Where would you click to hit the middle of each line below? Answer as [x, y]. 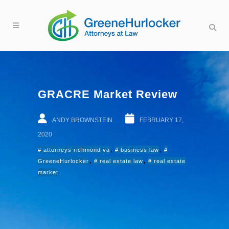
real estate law [121, 161]
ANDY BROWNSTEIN [82, 120]
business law [140, 150]
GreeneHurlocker [63, 161]
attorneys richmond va [77, 150]
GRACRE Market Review [108, 94]
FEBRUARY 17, [162, 120]
